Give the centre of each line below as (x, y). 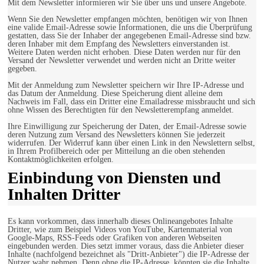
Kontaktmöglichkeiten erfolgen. (61, 160)
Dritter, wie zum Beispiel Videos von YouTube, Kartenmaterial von (120, 230)
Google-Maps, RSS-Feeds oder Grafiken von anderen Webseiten (115, 238)
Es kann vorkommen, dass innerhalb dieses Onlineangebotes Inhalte (120, 222)
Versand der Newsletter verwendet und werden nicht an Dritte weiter (122, 61)
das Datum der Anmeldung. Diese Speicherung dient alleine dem (115, 94)
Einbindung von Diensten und (114, 178)
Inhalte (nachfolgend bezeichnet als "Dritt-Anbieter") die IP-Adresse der (128, 255)
